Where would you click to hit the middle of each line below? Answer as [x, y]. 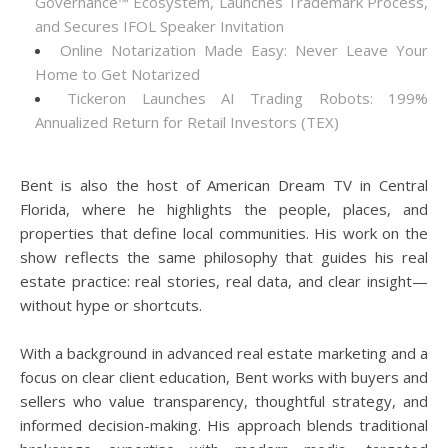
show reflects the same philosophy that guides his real [224, 257]
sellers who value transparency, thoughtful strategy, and [224, 401]
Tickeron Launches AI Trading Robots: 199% [248, 98]
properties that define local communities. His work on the [224, 233]
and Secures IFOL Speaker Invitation [159, 26]
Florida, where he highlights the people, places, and [224, 209]
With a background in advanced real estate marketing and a [224, 353]
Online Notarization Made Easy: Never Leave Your [244, 50]
